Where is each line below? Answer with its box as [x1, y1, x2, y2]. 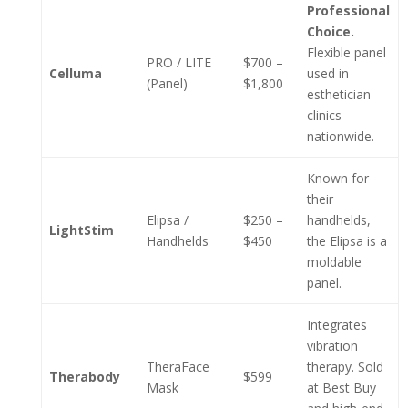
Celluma [49, 65, 102, 82]
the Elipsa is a [307, 232, 387, 250]
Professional [307, 2, 390, 19]
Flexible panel [307, 44, 386, 61]
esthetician [307, 86, 371, 103]
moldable [307, 253, 362, 270]
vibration [307, 337, 358, 354]
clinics [307, 107, 342, 124]
